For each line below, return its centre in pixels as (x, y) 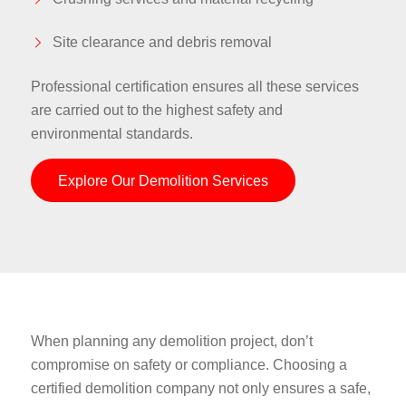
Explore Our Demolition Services (163, 180)
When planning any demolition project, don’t (171, 342)
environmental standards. (111, 134)
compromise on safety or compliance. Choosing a (188, 365)
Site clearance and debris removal (162, 43)
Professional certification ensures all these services (194, 87)
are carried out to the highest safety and (156, 111)
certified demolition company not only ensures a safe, (200, 389)
